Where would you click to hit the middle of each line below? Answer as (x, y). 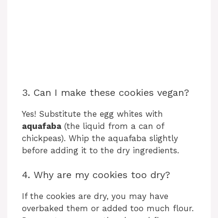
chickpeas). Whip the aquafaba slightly (100, 138)
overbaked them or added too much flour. (108, 209)
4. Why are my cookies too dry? (96, 175)
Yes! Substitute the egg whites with (92, 114)
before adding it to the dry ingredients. (100, 150)
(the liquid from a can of (113, 126)
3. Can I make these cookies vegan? (106, 92)
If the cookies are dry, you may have (95, 196)
